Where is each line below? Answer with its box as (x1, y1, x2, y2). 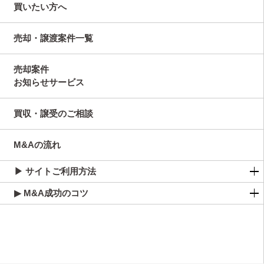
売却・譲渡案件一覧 (13, 33, 93, 43)
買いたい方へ (13, 2, 67, 12)
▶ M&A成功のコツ (14, 188, 88, 198)
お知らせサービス (13, 77, 84, 87)
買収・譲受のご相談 (13, 108, 93, 118)
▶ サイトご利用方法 (14, 166, 96, 176)
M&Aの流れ (13, 140, 61, 150)
